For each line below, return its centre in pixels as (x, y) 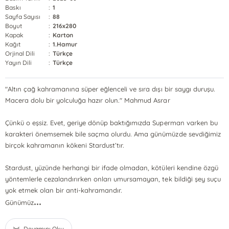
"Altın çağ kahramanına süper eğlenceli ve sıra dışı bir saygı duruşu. (110, 89)
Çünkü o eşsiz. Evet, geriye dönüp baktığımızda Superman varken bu (111, 123)
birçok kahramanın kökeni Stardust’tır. (65, 145)
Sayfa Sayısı (23, 17)
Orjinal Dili (20, 53)
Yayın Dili (19, 63)
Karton (63, 35)
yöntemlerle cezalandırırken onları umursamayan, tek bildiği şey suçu (113, 179)
